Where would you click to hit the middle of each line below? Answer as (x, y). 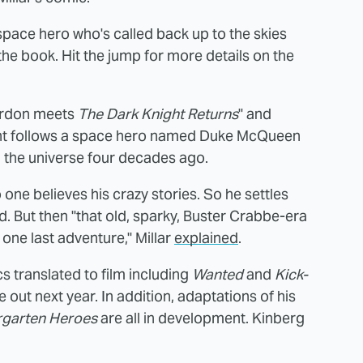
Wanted (218, 274)
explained (206, 237)
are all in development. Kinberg (201, 318)
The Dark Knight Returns (158, 113)
